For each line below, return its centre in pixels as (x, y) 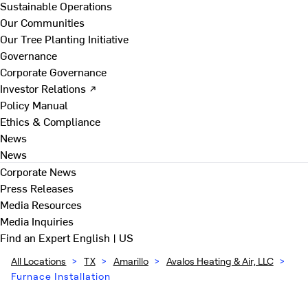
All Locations (39, 261)
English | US (103, 237)
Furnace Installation (61, 276)
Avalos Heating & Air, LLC (220, 261)
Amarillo (131, 261)
